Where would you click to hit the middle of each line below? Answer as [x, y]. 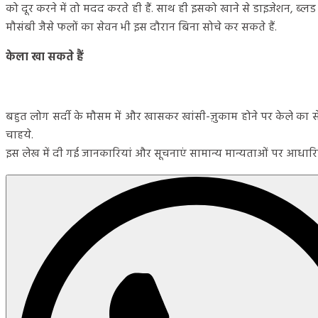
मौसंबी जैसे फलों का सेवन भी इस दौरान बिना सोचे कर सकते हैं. [141, 27]
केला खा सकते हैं [45, 57]
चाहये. [20, 135]
